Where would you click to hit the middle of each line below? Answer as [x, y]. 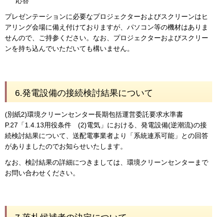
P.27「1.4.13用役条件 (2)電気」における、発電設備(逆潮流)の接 [106, 125]
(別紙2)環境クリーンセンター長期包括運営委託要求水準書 [94, 115]
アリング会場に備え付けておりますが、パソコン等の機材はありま [107, 27]
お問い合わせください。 [42, 173]
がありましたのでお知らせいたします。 [66, 147]
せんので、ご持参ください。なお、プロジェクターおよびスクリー [107, 38]
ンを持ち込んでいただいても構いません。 [69, 49]
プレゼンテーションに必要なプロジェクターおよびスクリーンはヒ [107, 17]
